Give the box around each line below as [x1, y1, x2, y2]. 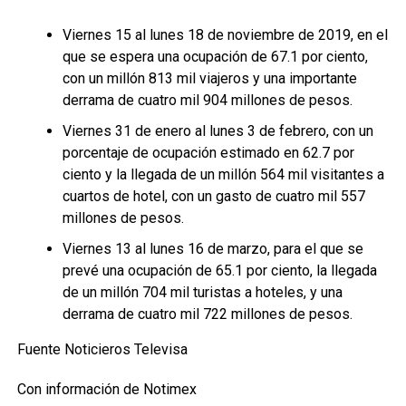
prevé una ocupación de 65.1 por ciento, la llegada [62, 262, 377, 279]
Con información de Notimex [16, 381, 197, 398]
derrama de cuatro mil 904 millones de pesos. [62, 92, 353, 109]
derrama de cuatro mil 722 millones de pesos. [62, 305, 353, 323]
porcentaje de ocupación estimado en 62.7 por [62, 144, 354, 161]
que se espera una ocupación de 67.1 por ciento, [62, 48, 368, 65]
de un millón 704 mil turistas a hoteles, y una [62, 284, 343, 301]
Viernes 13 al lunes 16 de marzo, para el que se [62, 240, 363, 257]
